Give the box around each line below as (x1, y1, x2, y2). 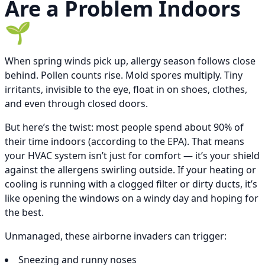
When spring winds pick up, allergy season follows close (5, 54, 256, 68)
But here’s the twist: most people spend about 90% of (5, 121, 244, 134)
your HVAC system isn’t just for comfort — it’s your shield (5, 149, 260, 163)
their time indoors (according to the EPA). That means (5, 135, 244, 148)
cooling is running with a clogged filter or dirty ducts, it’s (5, 177, 257, 191)
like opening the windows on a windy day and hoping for (5, 192, 258, 205)
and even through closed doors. (5, 97, 148, 111)
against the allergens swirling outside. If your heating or (5, 163, 256, 177)
